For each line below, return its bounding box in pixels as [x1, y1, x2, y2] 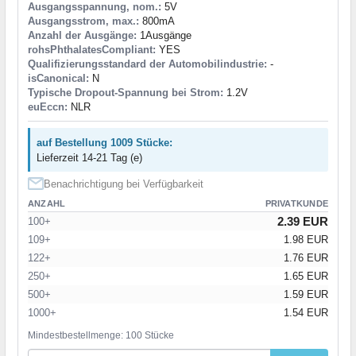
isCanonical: [28, 72, 89, 85]
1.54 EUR [284, 307, 328, 319]
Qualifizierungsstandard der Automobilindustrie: [28, 58, 267, 71]
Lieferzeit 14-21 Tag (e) [37, 152, 142, 164]
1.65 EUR [284, 270, 328, 283]
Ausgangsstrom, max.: [28, 15, 139, 28]
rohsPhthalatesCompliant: [28, 44, 156, 56]
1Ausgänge [137, 29, 192, 42]
